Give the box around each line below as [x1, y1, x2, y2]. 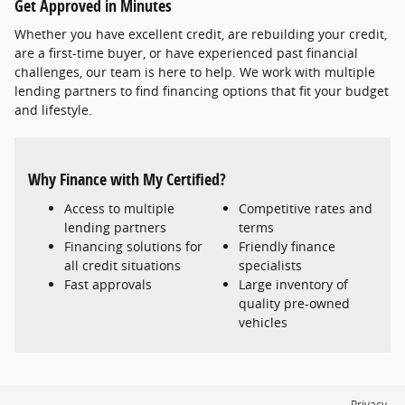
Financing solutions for [64, 237, 202, 255]
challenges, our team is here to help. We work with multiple [14, 63, 375, 80]
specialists [239, 256, 302, 274]
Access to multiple [64, 199, 174, 217]
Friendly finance [239, 237, 335, 255]
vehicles [239, 313, 287, 331]
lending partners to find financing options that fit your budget [14, 82, 389, 99]
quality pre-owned [239, 294, 350, 312]
